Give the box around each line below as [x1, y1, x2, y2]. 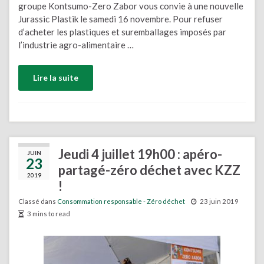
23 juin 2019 [200, 197, 239, 205]
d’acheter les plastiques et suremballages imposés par [18, 27, 226, 37]
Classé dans [18, 197, 57, 205]
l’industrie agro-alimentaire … [18, 39, 134, 50]
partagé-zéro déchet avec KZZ [58, 161, 240, 178]
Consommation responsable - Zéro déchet [57, 197, 185, 205]
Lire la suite [33, 72, 78, 82]
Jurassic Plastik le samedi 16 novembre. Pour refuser [18, 14, 223, 24]
